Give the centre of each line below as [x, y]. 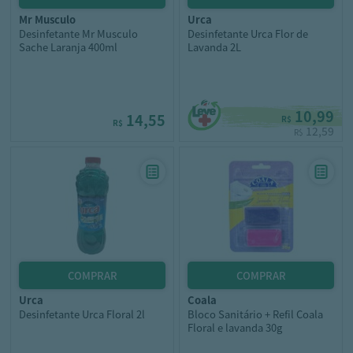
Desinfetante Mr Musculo [78, 33]
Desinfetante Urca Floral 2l [82, 314]
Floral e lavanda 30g [235, 327]
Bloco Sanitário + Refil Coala [255, 314]
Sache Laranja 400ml [68, 47]
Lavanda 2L [214, 47]
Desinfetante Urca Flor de [248, 33]
